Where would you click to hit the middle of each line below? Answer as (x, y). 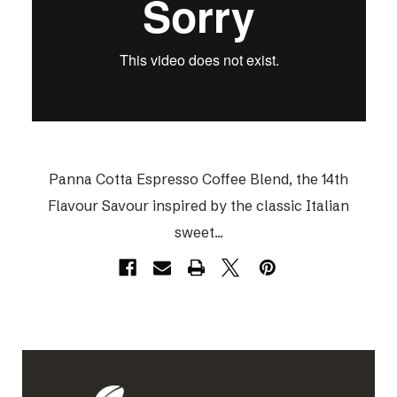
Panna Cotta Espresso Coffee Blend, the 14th (198, 179)
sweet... (198, 232)
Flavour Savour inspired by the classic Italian (198, 205)
